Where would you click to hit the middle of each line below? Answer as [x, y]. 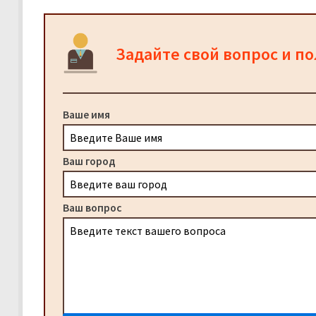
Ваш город [89, 161]
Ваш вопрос [92, 208]
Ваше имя [86, 115]
